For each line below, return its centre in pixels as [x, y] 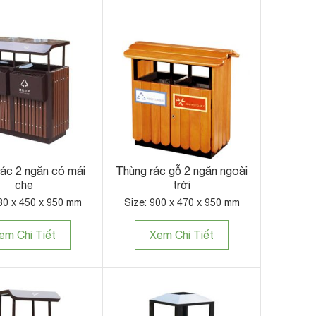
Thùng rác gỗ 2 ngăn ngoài [182, 171]
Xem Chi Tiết [182, 235]
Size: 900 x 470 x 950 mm [182, 203]
